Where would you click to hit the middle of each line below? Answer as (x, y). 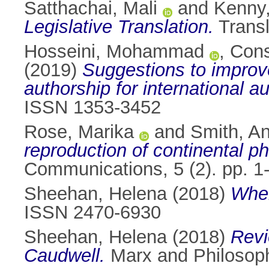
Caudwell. (65, 256)
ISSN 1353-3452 (92, 107)
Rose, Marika (79, 132)
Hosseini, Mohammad (114, 52)
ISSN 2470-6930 (92, 213)
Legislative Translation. (119, 27)
